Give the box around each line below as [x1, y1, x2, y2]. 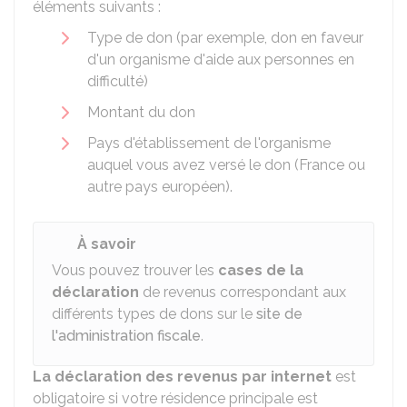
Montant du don [87, 104, 195, 121]
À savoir [77, 235, 136, 253]
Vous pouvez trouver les [52, 262, 218, 279]
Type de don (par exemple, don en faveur [87, 29, 363, 46]
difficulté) [87, 73, 148, 90]
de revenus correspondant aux [139, 283, 346, 301]
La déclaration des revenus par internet [33, 368, 332, 385]
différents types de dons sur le [52, 305, 256, 323]
